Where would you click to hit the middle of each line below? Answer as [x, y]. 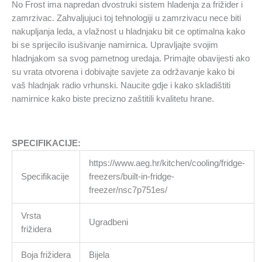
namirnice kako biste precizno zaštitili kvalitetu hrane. [113, 99]
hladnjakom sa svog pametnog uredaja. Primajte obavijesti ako [131, 59]
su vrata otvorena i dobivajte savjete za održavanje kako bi [123, 72]
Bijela [99, 255]
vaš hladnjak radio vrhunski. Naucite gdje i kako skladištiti [121, 86]
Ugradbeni [108, 222]
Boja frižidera [46, 255]
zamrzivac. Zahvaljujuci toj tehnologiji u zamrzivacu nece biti [126, 18]
